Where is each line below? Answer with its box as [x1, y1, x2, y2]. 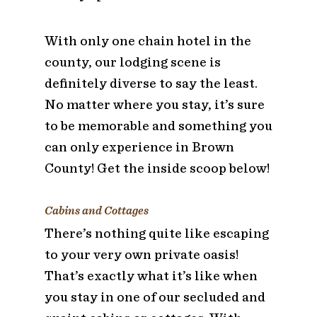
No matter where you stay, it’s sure [44, 96, 265, 113]
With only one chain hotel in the [44, 32, 251, 49]
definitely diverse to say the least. [44, 74, 258, 91]
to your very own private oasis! [44, 246, 238, 263]
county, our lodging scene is [44, 53, 221, 70]
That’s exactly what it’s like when [44, 267, 258, 284]
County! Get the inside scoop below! [44, 159, 270, 176]
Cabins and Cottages [44, 203, 149, 217]
